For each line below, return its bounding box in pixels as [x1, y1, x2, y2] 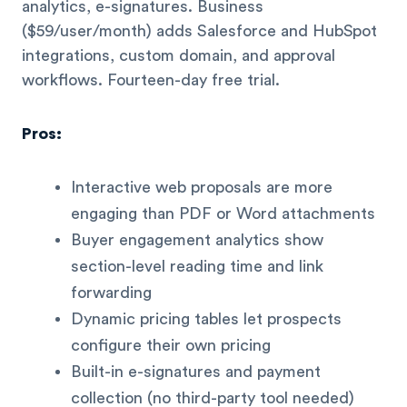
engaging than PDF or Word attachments [71, 205, 375, 223]
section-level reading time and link [71, 258, 323, 275]
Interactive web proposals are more [71, 179, 333, 196]
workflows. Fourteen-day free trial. [22, 72, 280, 89]
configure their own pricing [71, 337, 271, 354]
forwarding [71, 284, 152, 302]
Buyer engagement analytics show [71, 232, 323, 249]
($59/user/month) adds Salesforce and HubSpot [22, 23, 377, 40]
